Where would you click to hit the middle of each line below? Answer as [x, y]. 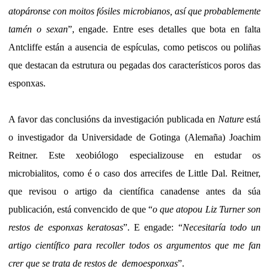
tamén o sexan [38, 29]
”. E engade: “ [153, 228]
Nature [231, 119]
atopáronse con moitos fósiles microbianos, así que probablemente [134, 11]
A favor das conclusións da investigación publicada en [113, 119]
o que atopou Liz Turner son [207, 210]
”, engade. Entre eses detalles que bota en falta [164, 29]
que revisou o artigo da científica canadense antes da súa [134, 192]
